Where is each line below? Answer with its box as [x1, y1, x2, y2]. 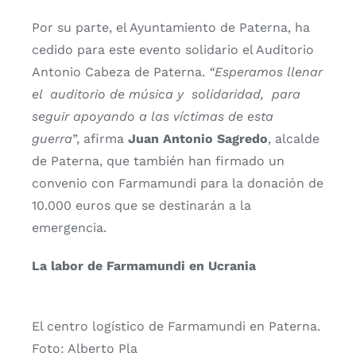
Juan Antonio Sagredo [128, 130, 268, 146]
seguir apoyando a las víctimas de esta [32, 108, 273, 124]
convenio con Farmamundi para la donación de [32, 175, 323, 191]
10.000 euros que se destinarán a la [32, 197, 251, 213]
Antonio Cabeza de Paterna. [32, 64, 209, 79]
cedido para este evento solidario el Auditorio [32, 41, 314, 57]
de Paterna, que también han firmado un [32, 153, 284, 168]
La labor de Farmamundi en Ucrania [32, 257, 256, 273]
